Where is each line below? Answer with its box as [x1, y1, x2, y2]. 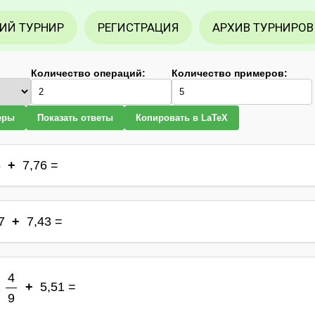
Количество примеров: [172, 67, 288, 79]
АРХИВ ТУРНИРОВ [212, 20, 314, 34]
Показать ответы [37, 112, 113, 123]
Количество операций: [31, 67, 146, 79]
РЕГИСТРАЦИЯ [98, 20, 179, 34]
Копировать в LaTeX [136, 112, 228, 123]
